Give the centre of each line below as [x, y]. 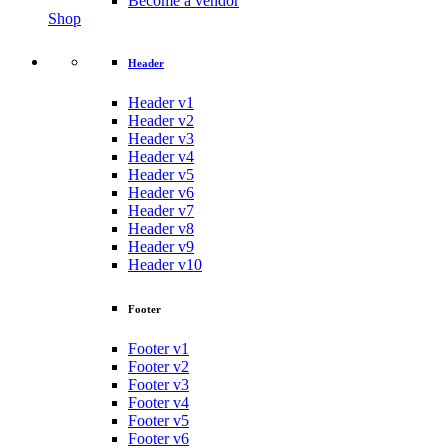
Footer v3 [158, 384]
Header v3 [161, 138]
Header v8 [161, 228]
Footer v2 [158, 366]
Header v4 [161, 156]
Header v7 [161, 210]
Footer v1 [158, 348]
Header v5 [161, 174]
